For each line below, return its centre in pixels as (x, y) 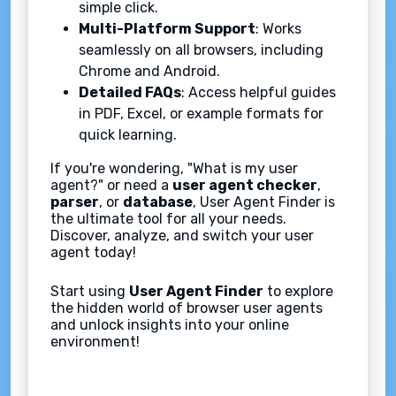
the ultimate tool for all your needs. (168, 219)
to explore (298, 292)
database (158, 202)
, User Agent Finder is (264, 202)
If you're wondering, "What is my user (174, 169)
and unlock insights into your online (170, 325)
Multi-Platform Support (167, 29)
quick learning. (128, 135)
